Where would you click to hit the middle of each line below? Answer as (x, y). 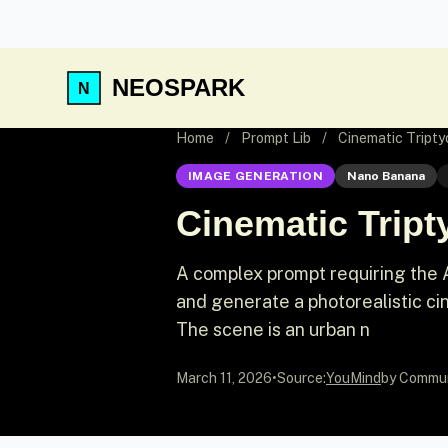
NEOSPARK (178, 87)
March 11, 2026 (224, 378)
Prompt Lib (276, 138)
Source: (301, 378)
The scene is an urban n (273, 329)
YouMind (353, 378)
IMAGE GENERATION (255, 176)
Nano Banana (385, 176)
